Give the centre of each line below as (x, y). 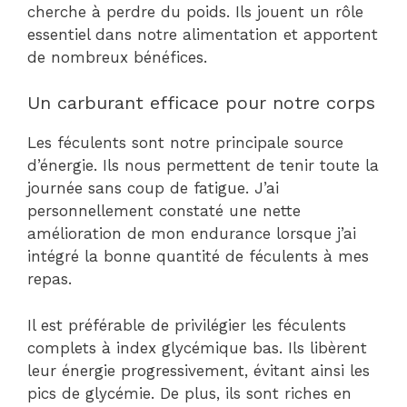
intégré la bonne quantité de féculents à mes (198, 257)
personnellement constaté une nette (164, 211)
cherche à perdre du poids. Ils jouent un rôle (195, 11)
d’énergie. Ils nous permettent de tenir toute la (203, 166)
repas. (50, 279)
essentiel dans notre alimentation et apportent (203, 34)
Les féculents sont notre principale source (185, 143)
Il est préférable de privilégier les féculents (187, 325)
